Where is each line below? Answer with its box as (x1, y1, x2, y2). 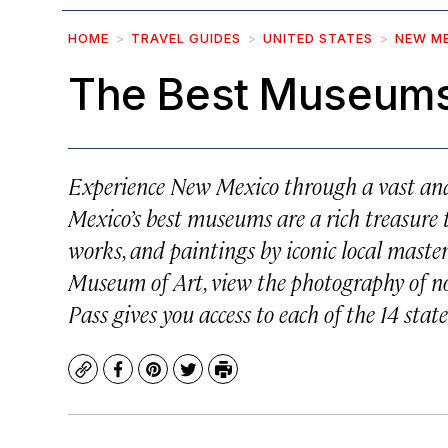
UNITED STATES (263, 30, 373, 46)
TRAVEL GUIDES (131, 30, 241, 46)
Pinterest (151, 367, 226, 391)
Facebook (116, 367, 193, 391)
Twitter (186, 367, 245, 391)
